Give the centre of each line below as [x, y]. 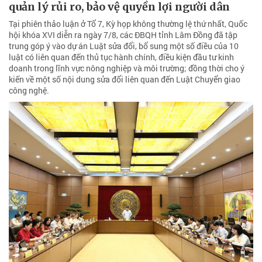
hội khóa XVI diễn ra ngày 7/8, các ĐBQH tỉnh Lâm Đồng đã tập [123, 35]
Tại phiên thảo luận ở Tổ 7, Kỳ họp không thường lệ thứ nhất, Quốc [128, 23]
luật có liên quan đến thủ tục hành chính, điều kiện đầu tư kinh [121, 57]
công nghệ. [29, 90]
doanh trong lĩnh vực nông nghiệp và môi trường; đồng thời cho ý [127, 68]
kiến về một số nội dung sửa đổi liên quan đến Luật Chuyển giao [125, 79]
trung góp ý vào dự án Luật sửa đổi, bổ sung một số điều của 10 [124, 46]
